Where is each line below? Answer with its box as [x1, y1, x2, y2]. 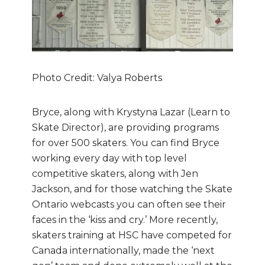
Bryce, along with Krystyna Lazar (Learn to [32, 106, 230, 118]
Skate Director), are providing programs [32, 121, 219, 133]
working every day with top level [32, 152, 187, 164]
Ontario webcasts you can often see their [32, 198, 226, 210]
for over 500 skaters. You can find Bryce [32, 137, 219, 148]
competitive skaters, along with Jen [32, 167, 198, 179]
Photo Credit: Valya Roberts [32, 72, 162, 83]
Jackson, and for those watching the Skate [32, 183, 232, 195]
